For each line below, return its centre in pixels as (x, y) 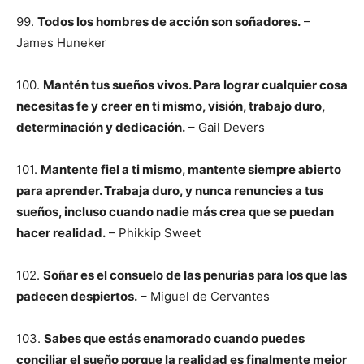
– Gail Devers (225, 127)
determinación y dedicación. (101, 127)
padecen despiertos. (77, 296)
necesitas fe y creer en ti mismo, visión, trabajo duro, (171, 106)
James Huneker (61, 43)
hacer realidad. (61, 233)
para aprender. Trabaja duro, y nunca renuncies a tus (170, 191)
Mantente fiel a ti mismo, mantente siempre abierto (191, 169)
